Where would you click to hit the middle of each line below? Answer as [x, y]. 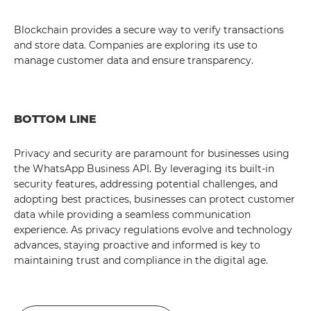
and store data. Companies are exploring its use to [136, 45]
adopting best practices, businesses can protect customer [154, 199]
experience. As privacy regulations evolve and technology [153, 230]
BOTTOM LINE [55, 119]
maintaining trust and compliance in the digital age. [141, 260]
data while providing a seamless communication [132, 215]
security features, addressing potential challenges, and [146, 184]
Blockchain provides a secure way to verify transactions [149, 30]
